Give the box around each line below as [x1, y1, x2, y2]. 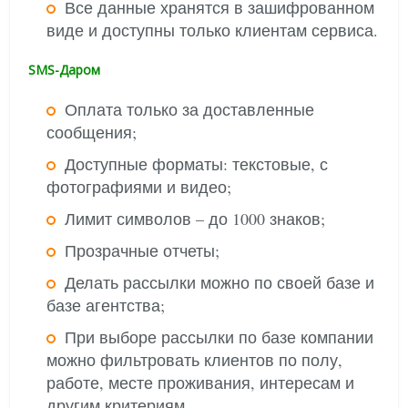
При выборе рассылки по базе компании [65, 326, 374, 348]
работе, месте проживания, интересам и [46, 372, 355, 393]
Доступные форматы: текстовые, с [65, 153, 329, 175]
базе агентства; [46, 294, 166, 316]
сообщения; [46, 121, 138, 143]
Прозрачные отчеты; [65, 240, 220, 261]
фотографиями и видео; [46, 176, 232, 198]
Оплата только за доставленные [65, 98, 315, 120]
